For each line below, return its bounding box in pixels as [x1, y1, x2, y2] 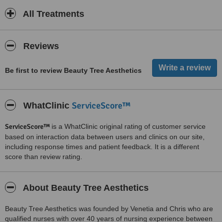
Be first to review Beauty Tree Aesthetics [5, 66, 142, 74]
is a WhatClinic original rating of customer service [52, 122, 206, 130]
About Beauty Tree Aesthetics [21, 183, 149, 193]
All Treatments [21, 9, 84, 19]
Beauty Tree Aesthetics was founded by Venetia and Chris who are [5, 205, 213, 213]
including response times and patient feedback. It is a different [5, 143, 199, 151]
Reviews [21, 41, 59, 51]
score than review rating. [5, 153, 82, 161]
